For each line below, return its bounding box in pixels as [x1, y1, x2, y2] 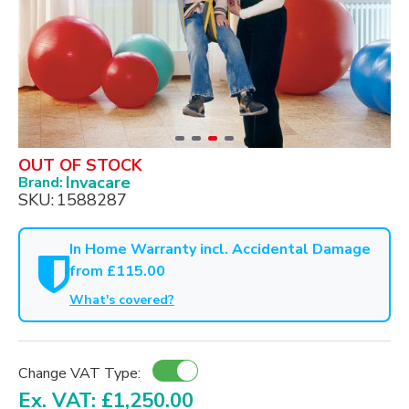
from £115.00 [69, 261, 165, 281]
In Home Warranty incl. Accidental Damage [69, 239, 371, 259]
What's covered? [69, 291, 174, 309]
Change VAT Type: [18, 362, 141, 383]
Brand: [18, 173, 63, 193]
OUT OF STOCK [18, 154, 142, 176]
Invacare [66, 172, 131, 194]
